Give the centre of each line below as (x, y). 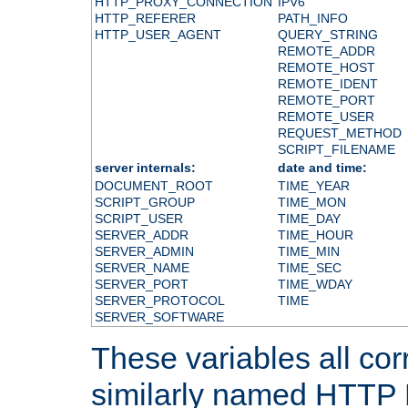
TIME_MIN (308, 251)
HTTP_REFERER (145, 18)
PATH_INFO (312, 18)
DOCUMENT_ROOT (153, 185)
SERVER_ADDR (141, 235)
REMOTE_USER (326, 116)
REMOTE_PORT (326, 100)
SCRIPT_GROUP (144, 202)
